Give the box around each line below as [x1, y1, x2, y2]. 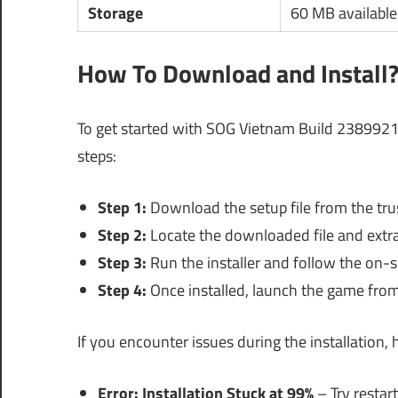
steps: [77, 144, 116, 169]
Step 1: [97, 195, 147, 220]
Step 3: [97, 251, 147, 275]
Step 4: [97, 278, 147, 303]
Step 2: [97, 223, 147, 248]
